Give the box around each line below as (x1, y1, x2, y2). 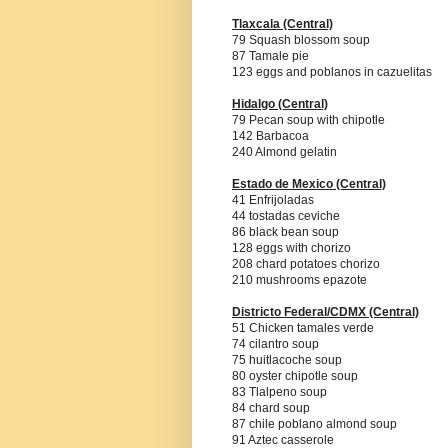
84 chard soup (232, 401, 310, 416)
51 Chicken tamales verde (232, 321, 374, 336)
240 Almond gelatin (232, 145, 337, 160)
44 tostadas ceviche (232, 209, 340, 224)
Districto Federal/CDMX (232, 305, 369, 320)
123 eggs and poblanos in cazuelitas (232, 65, 432, 80)
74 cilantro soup (232, 337, 319, 352)
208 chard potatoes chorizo (232, 257, 380, 272)
